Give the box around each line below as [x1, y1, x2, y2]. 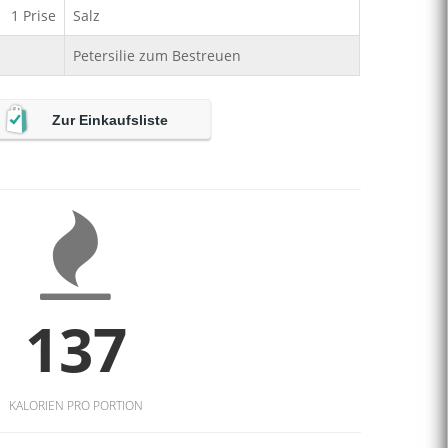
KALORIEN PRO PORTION [8, 397, 143, 414]
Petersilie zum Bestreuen [73, 46, 241, 65]
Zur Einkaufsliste [52, 112, 168, 128]
